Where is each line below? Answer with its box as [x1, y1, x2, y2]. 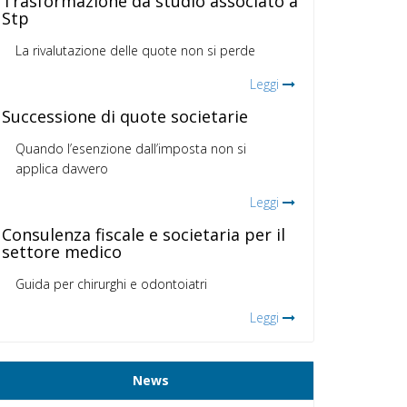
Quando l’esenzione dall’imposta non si [15, 140, 246, 158]
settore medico [2, 241, 122, 263]
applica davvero [15, 160, 108, 178]
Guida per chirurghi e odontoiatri [15, 275, 207, 293]
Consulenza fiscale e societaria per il [2, 223, 285, 246]
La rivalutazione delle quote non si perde [15, 42, 255, 60]
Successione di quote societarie [2, 105, 248, 128]
